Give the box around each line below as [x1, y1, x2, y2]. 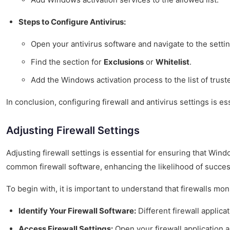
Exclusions [104, 57, 144, 67]
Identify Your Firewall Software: [18, 206, 136, 216]
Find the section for [31, 57, 104, 67]
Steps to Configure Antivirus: [18, 17, 126, 27]
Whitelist [156, 57, 189, 67]
